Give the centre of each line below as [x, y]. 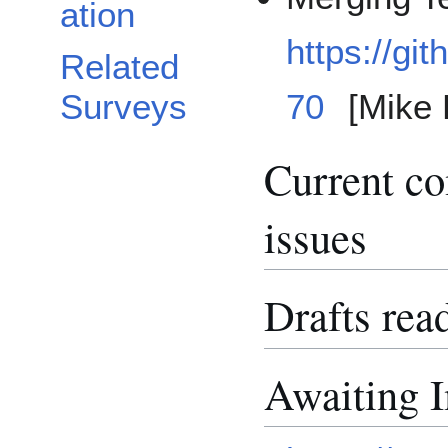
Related [119, 67]
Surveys [123, 107]
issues [315, 236]
